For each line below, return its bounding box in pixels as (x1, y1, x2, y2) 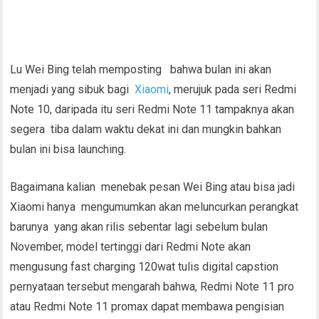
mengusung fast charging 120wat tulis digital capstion (10, 259, 279, 273)
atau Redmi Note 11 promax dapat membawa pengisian (10, 299, 285, 313)
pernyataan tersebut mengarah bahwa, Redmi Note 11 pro (10, 279, 295, 293)
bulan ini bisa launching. (10, 142, 127, 156)
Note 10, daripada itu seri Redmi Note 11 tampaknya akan (10, 102, 295, 116)
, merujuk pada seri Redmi (169, 82, 297, 96)
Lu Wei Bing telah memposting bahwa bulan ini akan (10, 62, 272, 76)
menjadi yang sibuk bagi (10, 82, 135, 96)
